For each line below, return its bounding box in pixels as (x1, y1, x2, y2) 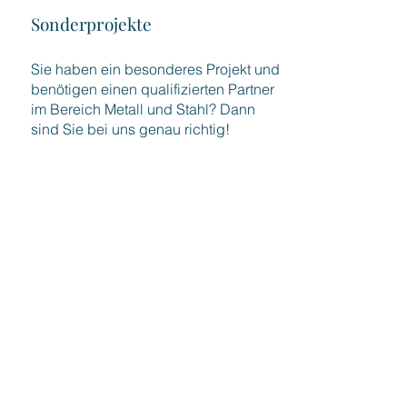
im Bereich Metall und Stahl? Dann (31, 100, 255, 118)
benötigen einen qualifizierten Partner (31, 80, 274, 98)
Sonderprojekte (31, 12, 153, 35)
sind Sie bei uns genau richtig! (31, 120, 230, 138)
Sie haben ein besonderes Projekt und (31, 60, 280, 78)
